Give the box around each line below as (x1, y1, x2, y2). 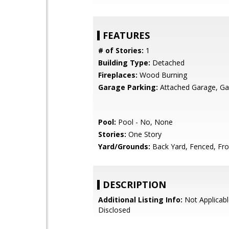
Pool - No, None (116, 117, 173, 127)
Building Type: (98, 58, 150, 67)
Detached (150, 58, 185, 67)
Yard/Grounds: (98, 142, 150, 151)
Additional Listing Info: (98, 195, 182, 204)
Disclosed (98, 205, 130, 215)
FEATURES (103, 29, 150, 41)
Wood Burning (138, 70, 187, 80)
